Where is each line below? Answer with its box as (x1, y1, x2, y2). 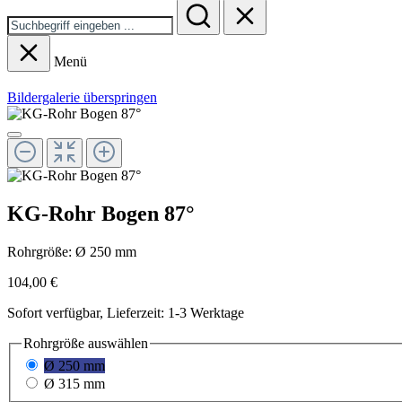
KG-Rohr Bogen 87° (7, 201, 195, 225)
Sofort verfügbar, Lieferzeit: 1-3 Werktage (7, 304, 244, 320)
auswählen (84, 335, 148, 351)
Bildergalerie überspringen (7, 90, 157, 105)
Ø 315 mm (44, 376, 105, 392)
